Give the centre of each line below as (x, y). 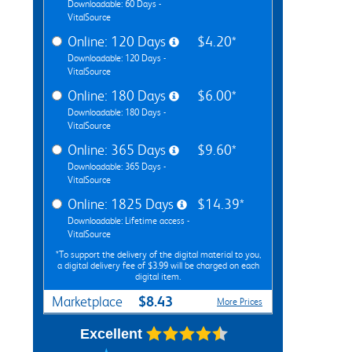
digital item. (158, 276)
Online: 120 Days (118, 41)
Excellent (111, 334)
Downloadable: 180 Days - (117, 112)
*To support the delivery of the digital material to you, (158, 254)
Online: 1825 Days (122, 204)
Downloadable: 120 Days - (117, 58)
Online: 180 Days (118, 95)
